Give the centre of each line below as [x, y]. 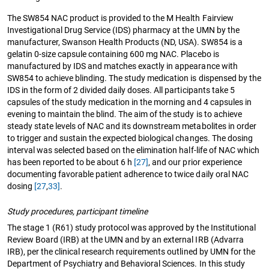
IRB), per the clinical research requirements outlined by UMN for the [131, 251]
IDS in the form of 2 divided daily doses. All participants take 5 [121, 90]
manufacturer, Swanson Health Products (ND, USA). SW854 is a [125, 42]
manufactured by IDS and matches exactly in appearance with [122, 66]
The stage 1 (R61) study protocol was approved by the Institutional [131, 227]
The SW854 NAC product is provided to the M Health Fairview [120, 18]
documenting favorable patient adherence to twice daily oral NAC [128, 174]
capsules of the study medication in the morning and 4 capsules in [129, 102]
